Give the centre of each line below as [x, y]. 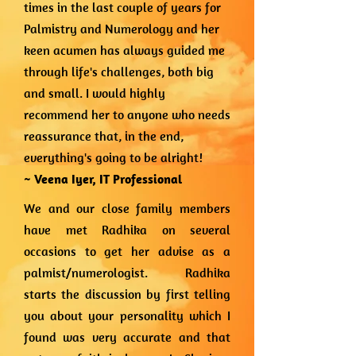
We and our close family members [127, 208]
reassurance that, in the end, [104, 136]
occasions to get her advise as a [127, 251]
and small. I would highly [95, 93]
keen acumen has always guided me [124, 50]
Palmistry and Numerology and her [122, 29]
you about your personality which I [127, 315]
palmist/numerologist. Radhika [127, 273]
